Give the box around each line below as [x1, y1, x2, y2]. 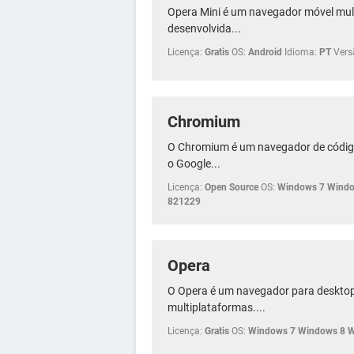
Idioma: [284, 46, 317, 58]
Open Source [205, 181, 258, 193]
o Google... [168, 156, 220, 170]
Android [248, 46, 282, 58]
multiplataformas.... [168, 300, 265, 314]
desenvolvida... [168, 21, 241, 35]
